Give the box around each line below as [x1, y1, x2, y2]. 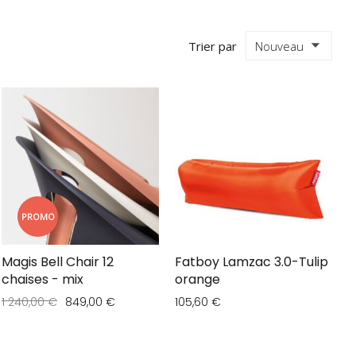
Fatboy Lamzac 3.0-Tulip [175, 253, 328, 272]
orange [175, 270, 220, 289]
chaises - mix [2, 270, 83, 289]
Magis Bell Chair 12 [2, 253, 114, 272]
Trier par [188, 38, 237, 55]
